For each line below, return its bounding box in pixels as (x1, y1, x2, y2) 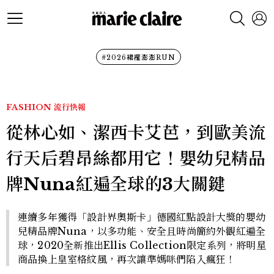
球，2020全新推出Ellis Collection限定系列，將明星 (18, 239, 266, 251)
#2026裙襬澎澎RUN (101, 53, 176, 62)
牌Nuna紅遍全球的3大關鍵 (6, 174, 226, 195)
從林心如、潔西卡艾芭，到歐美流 (6, 122, 266, 144)
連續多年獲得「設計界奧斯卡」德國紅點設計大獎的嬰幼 (18, 211, 266, 223)
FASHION (6, 102, 51, 113)
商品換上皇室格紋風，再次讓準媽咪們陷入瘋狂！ (18, 253, 236, 265)
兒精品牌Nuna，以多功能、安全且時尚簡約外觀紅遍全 (18, 225, 266, 237)
